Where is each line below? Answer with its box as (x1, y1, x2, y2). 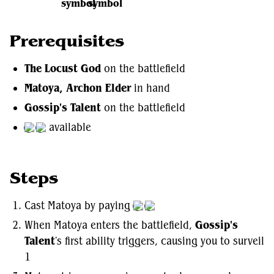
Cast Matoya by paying (24, 199, 133, 212)
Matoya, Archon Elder (24, 81, 131, 95)
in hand (131, 81, 170, 95)
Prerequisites (10, 31, 124, 51)
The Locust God (24, 62, 101, 75)
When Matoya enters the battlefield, (24, 218, 195, 232)
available (46, 120, 91, 134)
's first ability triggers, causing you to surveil (55, 234, 264, 248)
